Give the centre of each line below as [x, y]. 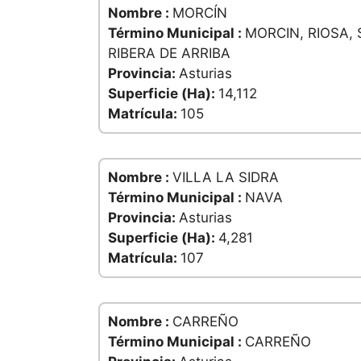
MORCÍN [200, 13]
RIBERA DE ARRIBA [169, 54]
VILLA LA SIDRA [226, 178]
